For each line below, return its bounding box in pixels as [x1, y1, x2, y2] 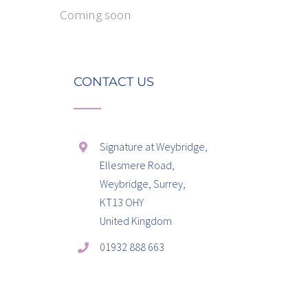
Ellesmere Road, [100, 158, 175, 172]
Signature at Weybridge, [100, 140, 208, 153]
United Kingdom [100, 214, 173, 228]
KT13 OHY [100, 195, 144, 209]
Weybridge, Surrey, [100, 177, 186, 190]
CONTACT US [74, 74, 155, 89]
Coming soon [60, 6, 131, 23]
